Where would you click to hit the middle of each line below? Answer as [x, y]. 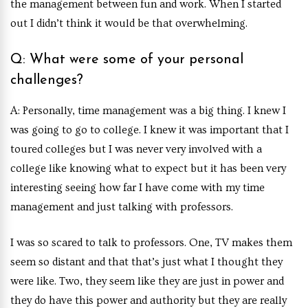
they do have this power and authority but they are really [148, 300]
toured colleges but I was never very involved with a [136, 149]
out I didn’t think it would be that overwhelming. [130, 23]
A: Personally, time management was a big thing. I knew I [148, 110]
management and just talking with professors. [122, 207]
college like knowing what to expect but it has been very [148, 168]
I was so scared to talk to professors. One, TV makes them [151, 242]
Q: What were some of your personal [127, 59]
